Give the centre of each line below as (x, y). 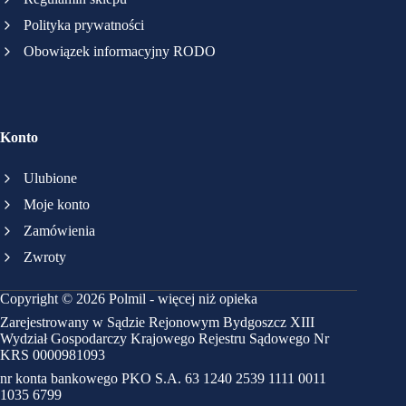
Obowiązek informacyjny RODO (120, 51)
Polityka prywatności (84, 24)
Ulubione (50, 178)
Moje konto (57, 204)
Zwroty (45, 256)
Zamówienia (59, 230)
